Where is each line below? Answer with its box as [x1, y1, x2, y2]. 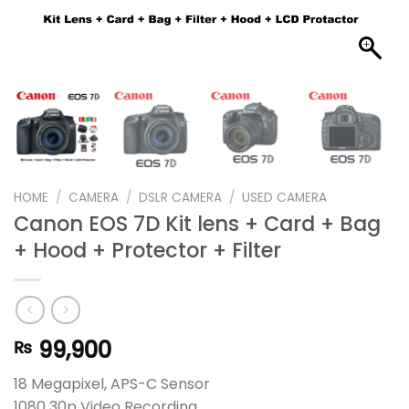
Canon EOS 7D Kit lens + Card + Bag [14, 209, 381, 239]
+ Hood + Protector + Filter [14, 236, 281, 266]
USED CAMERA [242, 188, 328, 206]
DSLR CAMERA [139, 188, 223, 206]
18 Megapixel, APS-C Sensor [14, 372, 210, 394]
